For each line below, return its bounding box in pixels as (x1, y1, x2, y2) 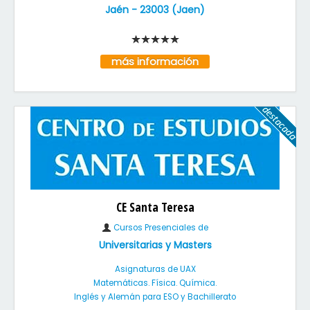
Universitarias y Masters (98, 238, 212, 252)
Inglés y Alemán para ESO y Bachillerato (74, 291, 236, 302)
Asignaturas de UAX (114, 264, 196, 275)
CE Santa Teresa (116, 199, 194, 215)
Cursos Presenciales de (111, 222, 208, 233)
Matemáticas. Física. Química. (93, 277, 217, 289)
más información (103, 55, 207, 69)
